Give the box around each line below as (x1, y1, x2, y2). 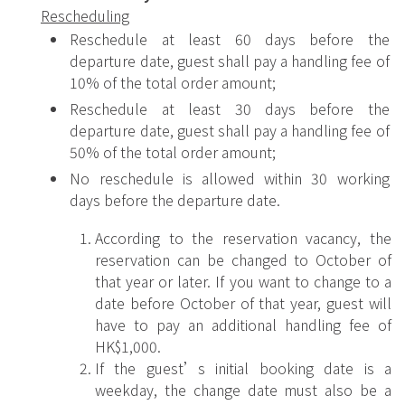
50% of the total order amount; (70, 140, 277, 163)
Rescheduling (41, 4, 129, 26)
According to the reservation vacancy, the (95, 227, 391, 250)
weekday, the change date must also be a (95, 379, 391, 401)
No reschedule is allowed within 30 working (70, 166, 390, 189)
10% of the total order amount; (70, 71, 277, 93)
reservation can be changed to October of (95, 249, 391, 271)
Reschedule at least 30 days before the (70, 97, 390, 119)
